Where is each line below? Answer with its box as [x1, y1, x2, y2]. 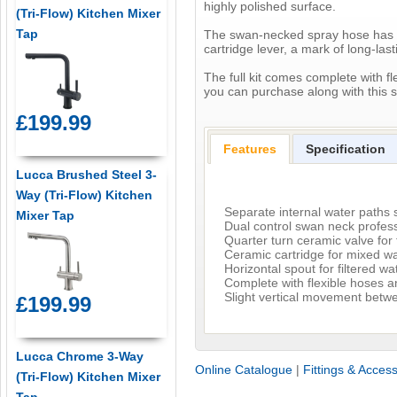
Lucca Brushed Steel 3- [15, 167, 157, 183]
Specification [306, 142, 386, 157]
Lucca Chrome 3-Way [15, 349, 144, 364]
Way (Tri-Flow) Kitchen [15, 188, 152, 203]
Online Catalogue [195, 362, 293, 378]
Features [223, 142, 277, 157]
